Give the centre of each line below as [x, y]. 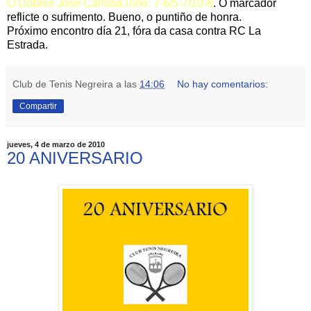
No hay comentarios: [223, 84]
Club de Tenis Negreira [63, 84]
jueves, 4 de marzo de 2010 [56, 145]
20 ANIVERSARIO [75, 158]
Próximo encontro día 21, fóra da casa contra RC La [134, 31]
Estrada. [27, 45]
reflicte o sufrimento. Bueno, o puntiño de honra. [124, 17]
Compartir [38, 107]
